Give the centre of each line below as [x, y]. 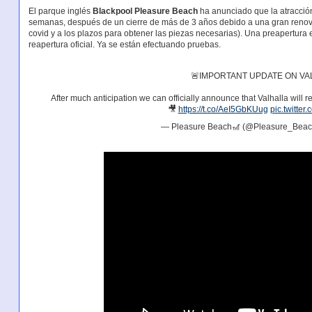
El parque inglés [60, 11]
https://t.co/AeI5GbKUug [223, 109]
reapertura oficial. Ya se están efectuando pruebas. [124, 45]
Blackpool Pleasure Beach [145, 11]
